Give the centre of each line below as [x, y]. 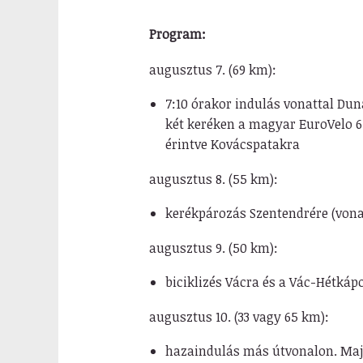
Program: [177, 34]
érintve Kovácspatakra [232, 144]
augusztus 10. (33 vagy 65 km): [239, 317]
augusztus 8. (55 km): [213, 179]
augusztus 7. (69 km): [212, 70]
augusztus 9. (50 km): [213, 248]
